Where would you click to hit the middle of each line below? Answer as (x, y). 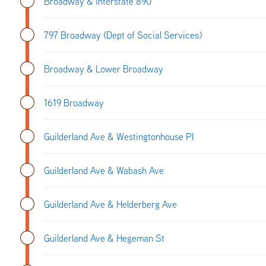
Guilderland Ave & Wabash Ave (104, 170)
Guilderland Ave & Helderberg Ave (110, 204)
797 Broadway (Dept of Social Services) (123, 35)
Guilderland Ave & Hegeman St (104, 238)
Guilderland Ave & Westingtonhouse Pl (119, 136)
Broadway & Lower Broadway (104, 69)
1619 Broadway (74, 102)
